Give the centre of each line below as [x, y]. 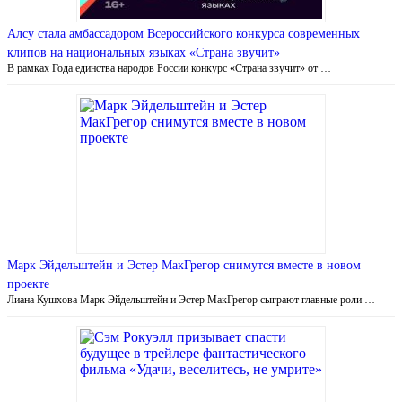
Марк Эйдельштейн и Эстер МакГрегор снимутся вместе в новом [184, 265]
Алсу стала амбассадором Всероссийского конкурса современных [184, 33]
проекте [28, 284]
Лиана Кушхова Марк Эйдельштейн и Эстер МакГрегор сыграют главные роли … [191, 299]
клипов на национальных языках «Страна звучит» [144, 52]
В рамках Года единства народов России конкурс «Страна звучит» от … [169, 68]
